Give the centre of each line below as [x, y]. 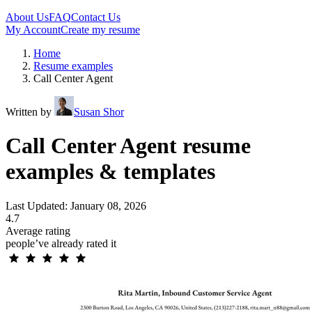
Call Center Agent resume [128, 146]
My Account [33, 30]
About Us [27, 17]
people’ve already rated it [61, 243]
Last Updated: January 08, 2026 [76, 205]
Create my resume [100, 30]
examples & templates [110, 172]
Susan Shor [99, 112]
